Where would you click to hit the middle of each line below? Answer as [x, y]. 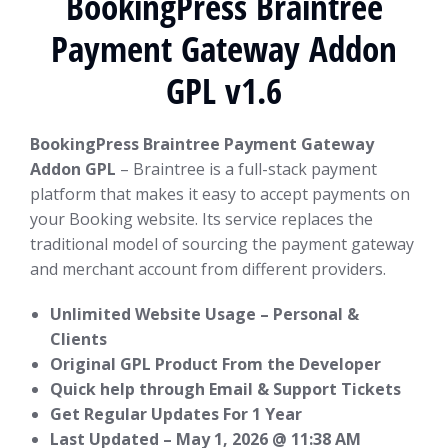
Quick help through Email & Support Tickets [225, 389]
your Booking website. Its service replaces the [201, 219]
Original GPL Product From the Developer [215, 364]
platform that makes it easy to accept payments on [220, 194]
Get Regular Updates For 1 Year [176, 414]
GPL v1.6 [224, 90]
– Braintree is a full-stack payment [248, 169]
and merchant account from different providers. [208, 269]
